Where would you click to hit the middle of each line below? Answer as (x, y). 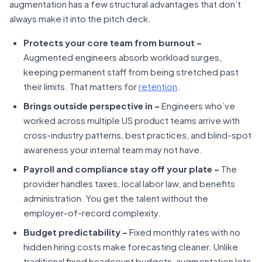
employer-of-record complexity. (92, 213)
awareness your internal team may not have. (113, 149)
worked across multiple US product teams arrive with (132, 120)
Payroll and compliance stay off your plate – (121, 169)
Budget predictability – (75, 232)
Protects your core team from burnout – (113, 42)
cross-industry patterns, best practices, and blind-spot (137, 135)
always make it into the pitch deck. (80, 18)
